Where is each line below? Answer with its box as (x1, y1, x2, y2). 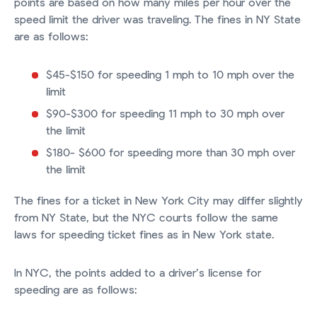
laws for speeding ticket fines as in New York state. (14, 229, 277, 241)
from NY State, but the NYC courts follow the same (14, 212, 278, 224)
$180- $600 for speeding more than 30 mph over (46, 147, 295, 159)
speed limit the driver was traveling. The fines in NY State (14, 14, 301, 26)
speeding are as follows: (14, 284, 140, 296)
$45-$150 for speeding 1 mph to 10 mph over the (46, 69, 294, 81)
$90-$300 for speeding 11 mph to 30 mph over (46, 108, 284, 120)
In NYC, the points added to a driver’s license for (14, 267, 261, 279)
